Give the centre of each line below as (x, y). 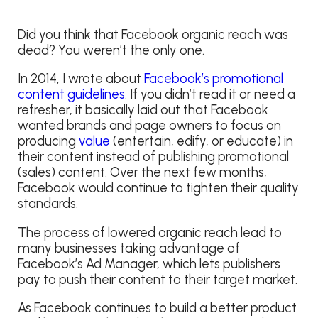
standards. (48, 204)
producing (48, 142)
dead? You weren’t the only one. (111, 51)
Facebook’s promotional (214, 79)
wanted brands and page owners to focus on (149, 126)
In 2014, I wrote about (81, 79)
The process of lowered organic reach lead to (150, 232)
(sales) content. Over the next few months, (142, 173)
